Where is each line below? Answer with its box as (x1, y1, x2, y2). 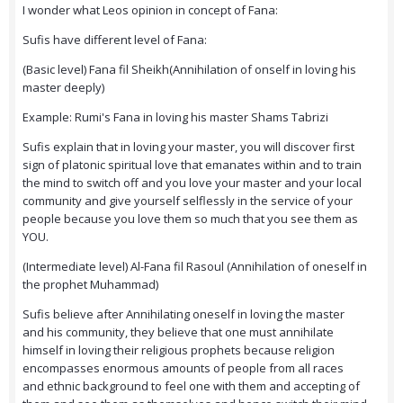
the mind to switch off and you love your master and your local (22, 175, 362, 192)
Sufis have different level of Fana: (22, 31, 207, 49)
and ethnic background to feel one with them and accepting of (22, 378, 360, 395)
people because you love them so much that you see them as (22, 210, 358, 228)
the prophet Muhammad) (22, 276, 158, 293)
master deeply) (22, 79, 104, 96)
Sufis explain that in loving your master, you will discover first (22, 139, 354, 156)
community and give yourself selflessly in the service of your (22, 193, 353, 210)
